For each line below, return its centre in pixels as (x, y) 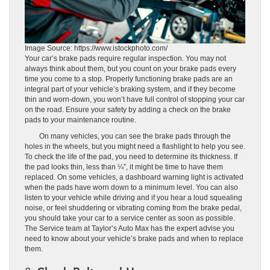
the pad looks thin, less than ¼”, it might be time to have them (124, 167)
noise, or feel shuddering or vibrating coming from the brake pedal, (133, 208)
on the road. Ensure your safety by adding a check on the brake (128, 110)
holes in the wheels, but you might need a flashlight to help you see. (135, 147)
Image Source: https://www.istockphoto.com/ (96, 49)
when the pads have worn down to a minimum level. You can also (131, 188)
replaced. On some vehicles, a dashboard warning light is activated (134, 177)
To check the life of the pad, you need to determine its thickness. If (131, 157)
